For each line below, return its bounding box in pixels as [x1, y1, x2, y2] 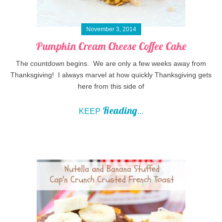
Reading [103, 104, 137, 116]
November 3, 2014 [86, 25, 136, 33]
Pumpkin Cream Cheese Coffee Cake [36, 39, 186, 53]
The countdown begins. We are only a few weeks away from [16, 59, 206, 67]
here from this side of [78, 82, 144, 90]
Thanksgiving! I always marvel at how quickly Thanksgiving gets [10, 70, 212, 79]
